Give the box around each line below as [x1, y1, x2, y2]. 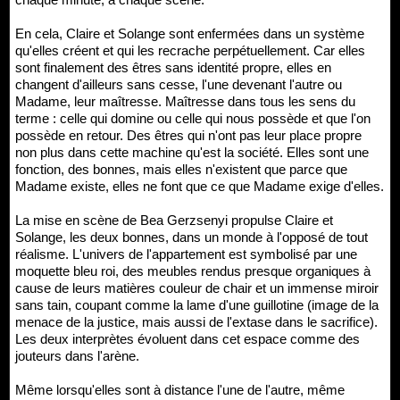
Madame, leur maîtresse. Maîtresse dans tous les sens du [15, 93, 355, 109]
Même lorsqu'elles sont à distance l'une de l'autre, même [15, 381, 345, 397]
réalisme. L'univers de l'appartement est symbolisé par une [15, 246, 357, 262]
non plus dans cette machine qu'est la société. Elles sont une [15, 144, 369, 160]
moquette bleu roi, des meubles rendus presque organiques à [15, 262, 371, 279]
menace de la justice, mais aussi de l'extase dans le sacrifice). [15, 313, 378, 329]
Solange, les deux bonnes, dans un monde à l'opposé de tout [15, 229, 368, 245]
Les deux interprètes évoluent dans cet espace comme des [15, 330, 360, 346]
